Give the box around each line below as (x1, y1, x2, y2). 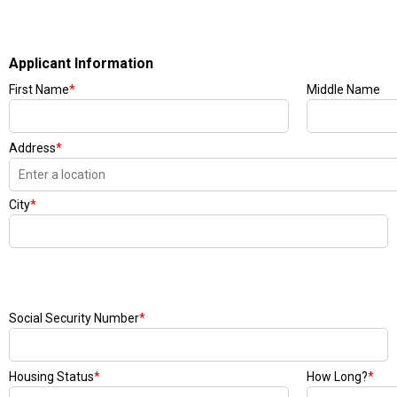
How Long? (307, 370, 368, 384)
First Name (9, 82, 69, 97)
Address (9, 141, 56, 155)
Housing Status (9, 370, 94, 384)
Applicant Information (9, 55, 153, 72)
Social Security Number (9, 311, 139, 325)
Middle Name (307, 82, 380, 97)
